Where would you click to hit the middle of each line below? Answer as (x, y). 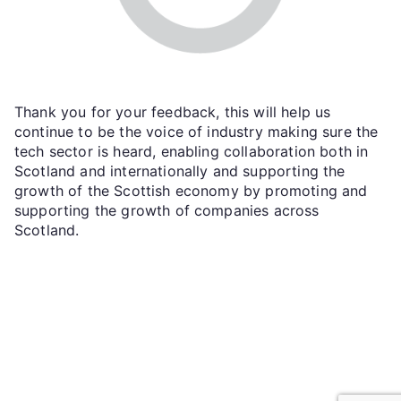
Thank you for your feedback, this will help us (173, 111)
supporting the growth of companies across (167, 210)
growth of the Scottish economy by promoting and (191, 190)
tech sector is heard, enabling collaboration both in (192, 151)
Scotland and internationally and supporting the (180, 171)
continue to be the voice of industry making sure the (196, 131)
